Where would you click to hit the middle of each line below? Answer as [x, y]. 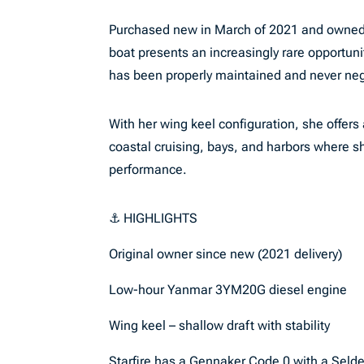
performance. [148, 169]
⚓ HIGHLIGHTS [154, 218]
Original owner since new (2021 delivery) [226, 254]
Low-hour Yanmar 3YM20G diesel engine [228, 290]
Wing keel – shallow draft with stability [220, 325]
